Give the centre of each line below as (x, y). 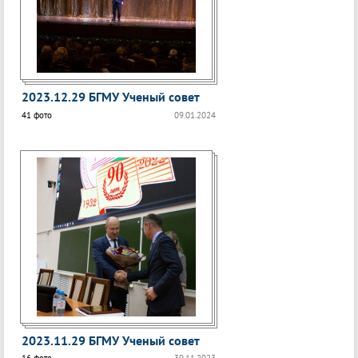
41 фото (37, 115)
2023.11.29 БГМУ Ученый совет (111, 340)
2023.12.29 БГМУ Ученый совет (111, 97)
